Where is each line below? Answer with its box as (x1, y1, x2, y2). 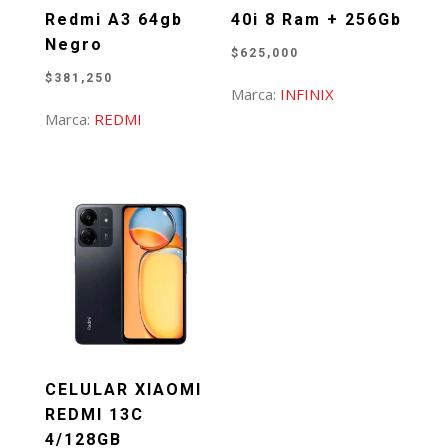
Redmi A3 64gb (44, 9, 183, 29)
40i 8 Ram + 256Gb (231, 9, 403, 29)
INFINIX (280, 83, 335, 104)
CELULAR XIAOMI (44, 380, 202, 400)
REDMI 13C (44, 405, 144, 425)
